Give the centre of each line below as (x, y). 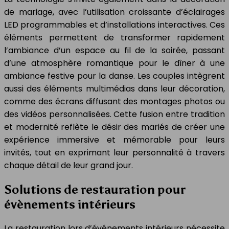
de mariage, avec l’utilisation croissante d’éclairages (114, 12)
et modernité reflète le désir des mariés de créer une (114, 127)
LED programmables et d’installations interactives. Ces (114, 25)
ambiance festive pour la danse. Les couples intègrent (114, 76)
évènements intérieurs (70, 204)
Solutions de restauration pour (95, 190)
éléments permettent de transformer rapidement (114, 38)
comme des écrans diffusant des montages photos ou (114, 102)
